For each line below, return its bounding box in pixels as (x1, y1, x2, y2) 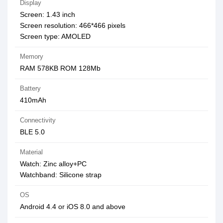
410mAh (20, 96, 46, 104)
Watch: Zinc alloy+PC (20, 160, 87, 168)
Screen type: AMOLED (20, 32, 91, 40)
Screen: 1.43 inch (20, 10, 75, 18)
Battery (20, 85, 41, 92)
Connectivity (20, 116, 56, 124)
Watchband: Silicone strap (20, 171, 102, 179)
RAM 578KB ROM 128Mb (20, 64, 101, 72)
